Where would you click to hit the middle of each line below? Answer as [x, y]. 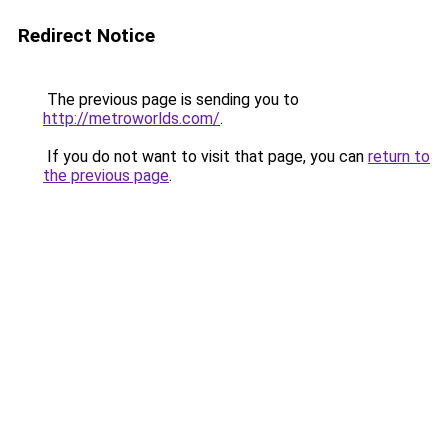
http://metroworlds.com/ [131, 118]
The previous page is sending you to [171, 99]
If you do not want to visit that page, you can [205, 156]
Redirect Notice [86, 35]
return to [399, 156]
